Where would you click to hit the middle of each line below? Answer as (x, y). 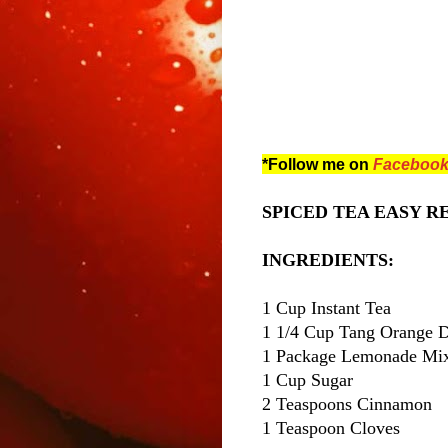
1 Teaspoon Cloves (331, 428)
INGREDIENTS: (328, 260)
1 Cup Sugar (307, 380)
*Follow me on (317, 165)
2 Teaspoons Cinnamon (347, 404)
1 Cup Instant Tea (326, 308)
